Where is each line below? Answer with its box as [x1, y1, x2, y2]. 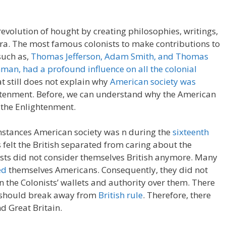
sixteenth [173, 126, 209, 138]
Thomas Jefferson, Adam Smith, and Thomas [31, 50, 208, 62]
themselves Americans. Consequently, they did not [7, 164, 208, 176]
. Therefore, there [143, 189, 211, 201]
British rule [98, 189, 143, 201]
